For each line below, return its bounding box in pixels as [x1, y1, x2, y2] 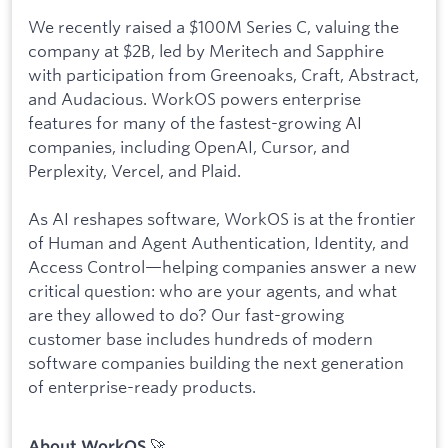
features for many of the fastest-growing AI [28, 111, 362, 133]
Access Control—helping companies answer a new [28, 255, 417, 277]
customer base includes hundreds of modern [28, 327, 373, 349]
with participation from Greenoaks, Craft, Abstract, [28, 63, 419, 85]
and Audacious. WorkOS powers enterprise [28, 87, 361, 109]
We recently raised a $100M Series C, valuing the [28, 15, 399, 37]
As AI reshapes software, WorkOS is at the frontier [28, 207, 416, 229]
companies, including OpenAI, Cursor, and [28, 135, 350, 157]
